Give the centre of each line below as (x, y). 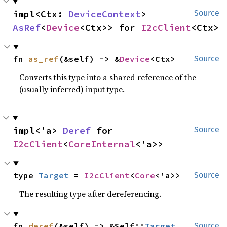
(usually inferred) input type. (72, 89)
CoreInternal (102, 144)
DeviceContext (105, 14)
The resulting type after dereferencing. (90, 194)
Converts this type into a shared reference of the (108, 77)
